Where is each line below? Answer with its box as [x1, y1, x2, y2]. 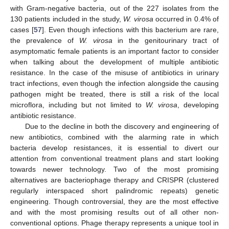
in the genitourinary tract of [112, 36, 219, 45]
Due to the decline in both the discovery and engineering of [25, 122, 219, 131]
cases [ [10, 26, 34, 34]
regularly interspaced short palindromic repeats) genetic [10, 187, 219, 195]
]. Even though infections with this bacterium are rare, [42, 26, 219, 34]
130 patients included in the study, [10, 15, 124, 24]
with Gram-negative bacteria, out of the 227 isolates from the [10, 4, 219, 13]
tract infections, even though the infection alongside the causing [10, 79, 219, 88]
